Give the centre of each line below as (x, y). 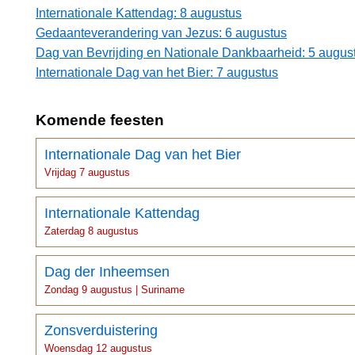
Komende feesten (100, 120)
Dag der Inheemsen (107, 271)
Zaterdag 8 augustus (92, 231)
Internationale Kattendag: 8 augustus (139, 13)
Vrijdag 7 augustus (87, 172)
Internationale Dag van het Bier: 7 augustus (157, 72)
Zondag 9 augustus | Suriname (115, 289)
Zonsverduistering (101, 330)
